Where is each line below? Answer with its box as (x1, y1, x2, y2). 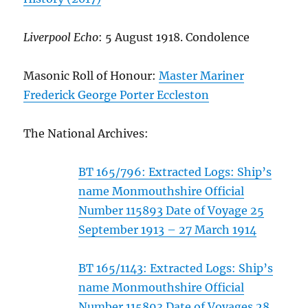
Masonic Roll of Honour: (23, 69, 159, 83)
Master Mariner (159, 69, 245, 83)
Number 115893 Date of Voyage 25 (78, 203, 265, 218)
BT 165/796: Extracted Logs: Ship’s (78, 165, 272, 179)
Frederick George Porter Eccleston (23, 88, 210, 102)
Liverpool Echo (23, 30, 99, 45)
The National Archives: (23, 126, 149, 141)
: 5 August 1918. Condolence (98, 30, 250, 45)
